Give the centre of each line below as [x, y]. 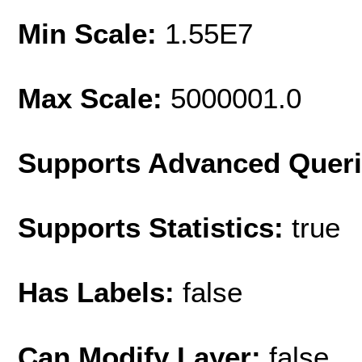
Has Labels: [100, 292]
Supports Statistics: [155, 227]
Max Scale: [94, 98]
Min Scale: [91, 33]
